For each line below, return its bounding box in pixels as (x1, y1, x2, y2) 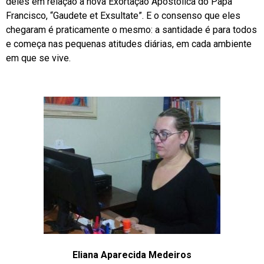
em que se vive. (6, 52, 71, 64)
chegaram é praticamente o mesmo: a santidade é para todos (6, 24, 257, 35)
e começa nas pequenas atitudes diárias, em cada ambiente (6, 38, 252, 49)
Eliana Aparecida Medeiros (72, 249, 192, 260)
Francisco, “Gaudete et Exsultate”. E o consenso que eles (6, 9, 240, 21)
